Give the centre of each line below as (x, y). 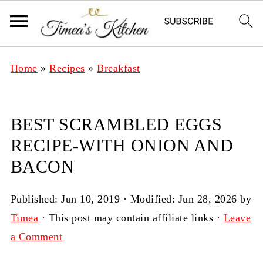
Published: (36, 199)
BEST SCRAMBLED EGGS (116, 124)
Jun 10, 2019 (91, 199)
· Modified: (149, 199)
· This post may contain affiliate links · (131, 218)
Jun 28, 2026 (208, 199)
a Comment (36, 237)
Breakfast (119, 68)
